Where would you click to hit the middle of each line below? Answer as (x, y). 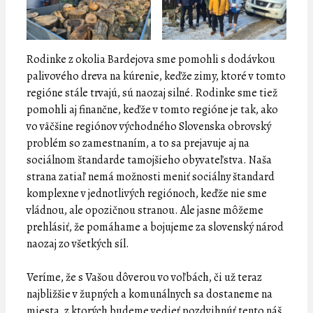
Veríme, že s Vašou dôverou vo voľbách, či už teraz (144, 278)
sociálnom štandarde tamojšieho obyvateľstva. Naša (149, 160)
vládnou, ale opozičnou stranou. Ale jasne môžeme (145, 211)
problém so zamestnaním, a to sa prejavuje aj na (138, 144)
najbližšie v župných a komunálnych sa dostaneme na (150, 294)
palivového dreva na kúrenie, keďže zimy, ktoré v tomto (156, 77)
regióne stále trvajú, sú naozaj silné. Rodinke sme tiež (152, 93)
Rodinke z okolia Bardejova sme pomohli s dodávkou (151, 60)
